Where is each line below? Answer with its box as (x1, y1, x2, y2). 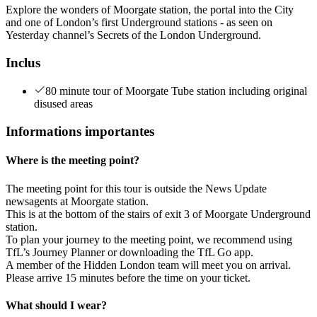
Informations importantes (6, 124, 154, 139)
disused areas (34, 98, 93, 110)
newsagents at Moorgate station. (6, 195, 149, 207)
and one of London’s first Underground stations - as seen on (6, 16, 272, 28)
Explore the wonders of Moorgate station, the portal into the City (6, 3, 294, 16)
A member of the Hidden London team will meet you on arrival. (6, 258, 291, 271)
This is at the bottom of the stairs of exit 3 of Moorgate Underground (6, 207, 311, 220)
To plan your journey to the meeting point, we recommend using (6, 233, 292, 246)
